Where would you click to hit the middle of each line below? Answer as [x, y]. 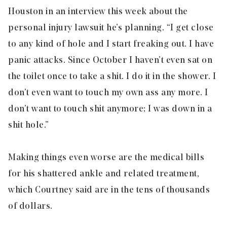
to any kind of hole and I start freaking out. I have [111, 44]
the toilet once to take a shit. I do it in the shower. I [112, 77]
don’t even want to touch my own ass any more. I [108, 93]
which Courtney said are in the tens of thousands [109, 190]
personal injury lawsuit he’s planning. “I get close [111, 28]
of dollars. [30, 206]
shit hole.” [29, 125]
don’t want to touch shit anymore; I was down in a [110, 109]
